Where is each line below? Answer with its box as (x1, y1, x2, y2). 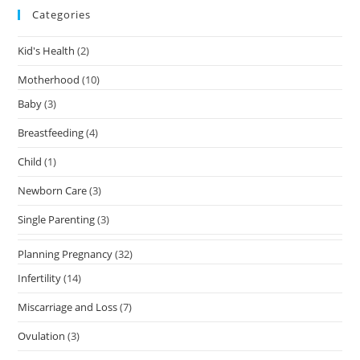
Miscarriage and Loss (18, 299, 118, 314)
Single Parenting (18, 211, 96, 227)
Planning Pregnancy (18, 246, 113, 261)
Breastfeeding (18, 125, 84, 140)
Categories (32, 6, 92, 22)
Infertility (18, 270, 62, 285)
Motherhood (18, 72, 80, 87)
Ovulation (18, 328, 66, 343)
